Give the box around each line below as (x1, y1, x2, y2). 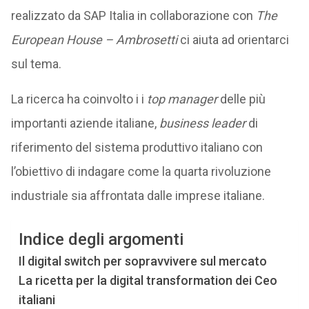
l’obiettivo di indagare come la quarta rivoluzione (10, 164, 271, 179)
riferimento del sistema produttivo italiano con (10, 140, 263, 154)
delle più (217, 92, 266, 106)
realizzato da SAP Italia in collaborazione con (10, 8, 256, 23)
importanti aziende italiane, (10, 116, 159, 130)
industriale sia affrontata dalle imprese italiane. (10, 188, 265, 203)
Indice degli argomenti (18, 230, 183, 250)
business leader (159, 116, 246, 130)
